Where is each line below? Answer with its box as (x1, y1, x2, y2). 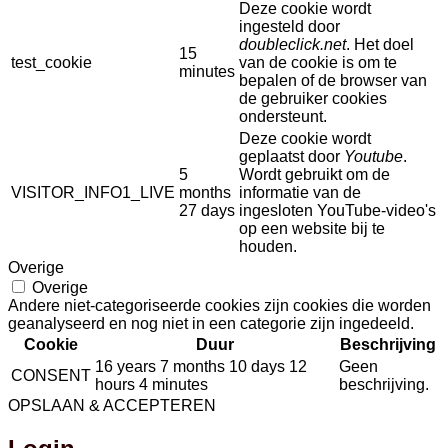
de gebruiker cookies (239, 90, 387, 108)
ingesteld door (239, 18, 340, 36)
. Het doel (346, 36, 414, 54)
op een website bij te (239, 220, 385, 238)
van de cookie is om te (239, 54, 397, 72)
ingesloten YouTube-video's (239, 202, 436, 220)
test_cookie (11, 54, 92, 72)
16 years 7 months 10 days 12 (95, 358, 307, 376)
